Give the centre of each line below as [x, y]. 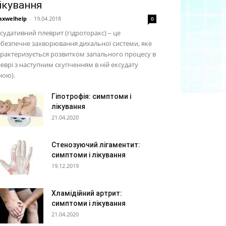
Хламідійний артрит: [87, 193]
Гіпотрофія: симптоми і [91, 96]
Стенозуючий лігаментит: [96, 145]
